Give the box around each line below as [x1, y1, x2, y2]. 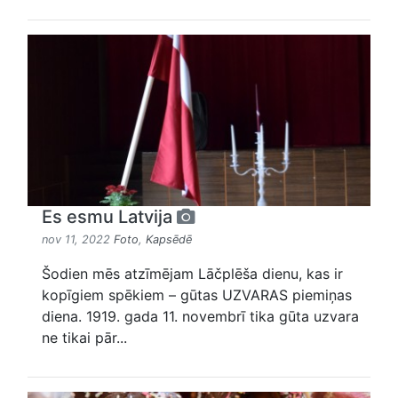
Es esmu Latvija [42, 206, 177, 228]
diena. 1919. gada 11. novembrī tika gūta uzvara [42, 307, 359, 326]
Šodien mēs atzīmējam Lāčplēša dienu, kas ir [42, 265, 343, 283]
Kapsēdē [146, 233, 192, 247]
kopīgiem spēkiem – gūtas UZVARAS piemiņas [42, 286, 352, 305]
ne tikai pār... [42, 329, 127, 347]
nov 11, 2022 [42, 233, 114, 247]
